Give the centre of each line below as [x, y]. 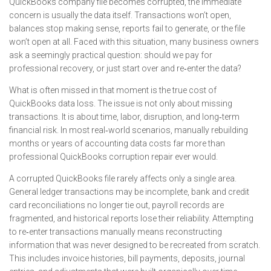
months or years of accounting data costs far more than [117, 143]
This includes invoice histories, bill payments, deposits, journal [127, 258]
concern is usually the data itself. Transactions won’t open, [120, 15]
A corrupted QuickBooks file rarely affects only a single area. [123, 178]
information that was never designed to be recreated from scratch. [135, 245]
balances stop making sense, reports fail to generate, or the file [127, 28]
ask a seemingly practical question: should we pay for [111, 55]
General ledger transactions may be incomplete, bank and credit [129, 192]
